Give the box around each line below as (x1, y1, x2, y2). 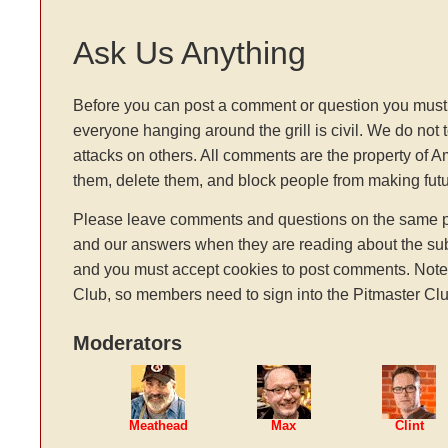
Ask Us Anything (73, 34, 306, 71)
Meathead (128, 418, 188, 434)
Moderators (73, 332, 182, 355)
